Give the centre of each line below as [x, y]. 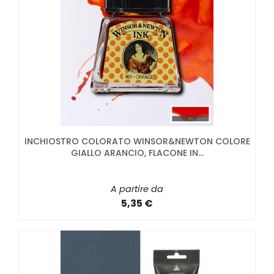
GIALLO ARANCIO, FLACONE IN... [137, 153]
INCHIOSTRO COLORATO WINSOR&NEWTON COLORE [137, 141]
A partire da [137, 189]
